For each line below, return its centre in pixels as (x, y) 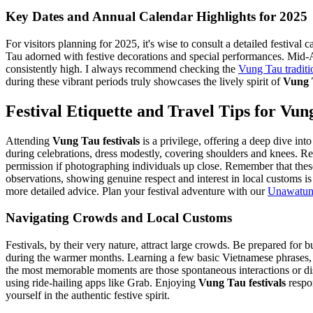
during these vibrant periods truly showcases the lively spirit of (144, 81)
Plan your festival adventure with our (183, 191)
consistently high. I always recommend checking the (122, 68)
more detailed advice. (52, 191)
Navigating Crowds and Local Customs (119, 218)
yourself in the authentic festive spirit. (88, 295)
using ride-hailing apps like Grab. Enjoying (102, 282)
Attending (29, 140)
